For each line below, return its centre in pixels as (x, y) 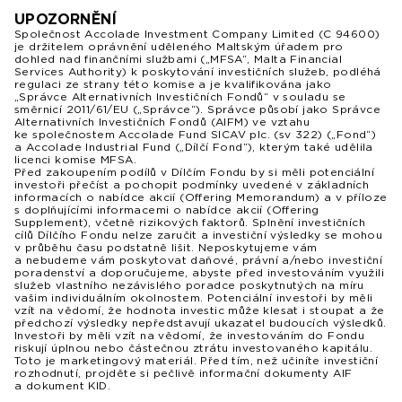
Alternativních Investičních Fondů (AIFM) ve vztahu (162, 121)
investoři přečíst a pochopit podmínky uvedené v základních (192, 184)
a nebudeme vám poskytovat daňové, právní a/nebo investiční (199, 259)
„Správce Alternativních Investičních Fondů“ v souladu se (180, 96)
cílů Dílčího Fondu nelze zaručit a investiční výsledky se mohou (199, 234)
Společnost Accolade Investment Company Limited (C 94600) (197, 33)
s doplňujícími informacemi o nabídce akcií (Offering (167, 209)
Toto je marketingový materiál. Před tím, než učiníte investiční (197, 360)
